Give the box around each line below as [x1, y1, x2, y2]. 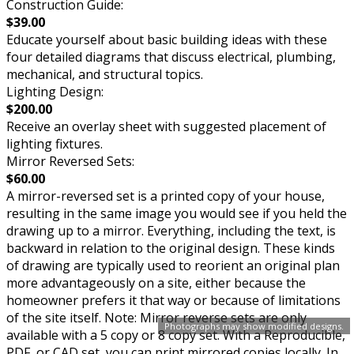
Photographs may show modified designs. [164, 320, 344, 332]
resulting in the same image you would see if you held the [6, 204, 347, 222]
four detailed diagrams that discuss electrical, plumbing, [6, 47, 336, 66]
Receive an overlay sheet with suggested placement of [6, 117, 326, 135]
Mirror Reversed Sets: [6, 152, 134, 170]
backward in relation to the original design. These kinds [6, 239, 335, 257]
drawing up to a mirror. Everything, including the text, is [6, 221, 336, 239]
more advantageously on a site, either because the [6, 273, 306, 292]
